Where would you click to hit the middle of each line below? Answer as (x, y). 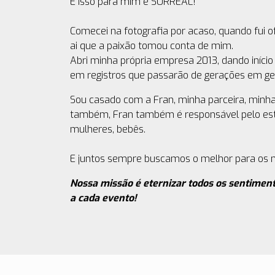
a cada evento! (103, 198)
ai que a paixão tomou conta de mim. (152, 45)
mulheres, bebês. (108, 129)
